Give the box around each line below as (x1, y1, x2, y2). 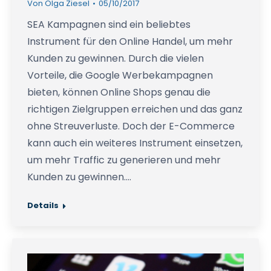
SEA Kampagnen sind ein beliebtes (27, 18, 191, 32)
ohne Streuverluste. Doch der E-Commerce (27, 119, 235, 134)
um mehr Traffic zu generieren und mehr (27, 153, 221, 168)
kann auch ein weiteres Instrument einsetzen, (27, 136, 243, 151)
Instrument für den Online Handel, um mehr (27, 34, 233, 49)
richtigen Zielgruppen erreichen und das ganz (27, 102, 243, 117)
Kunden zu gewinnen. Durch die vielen (27, 51, 204, 66)
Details (27, 200, 59, 212)
